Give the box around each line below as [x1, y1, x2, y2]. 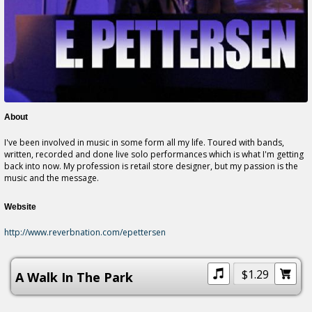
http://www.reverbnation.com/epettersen [4, 226, 166, 238]
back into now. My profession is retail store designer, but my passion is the [4, 159, 298, 172]
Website [4, 201, 36, 212]
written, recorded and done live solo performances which [4, 148, 233, 160]
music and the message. [4, 171, 99, 184]
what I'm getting [240, 148, 304, 160]
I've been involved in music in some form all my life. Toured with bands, [4, 136, 284, 148]
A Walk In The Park [15, 268, 133, 286]
